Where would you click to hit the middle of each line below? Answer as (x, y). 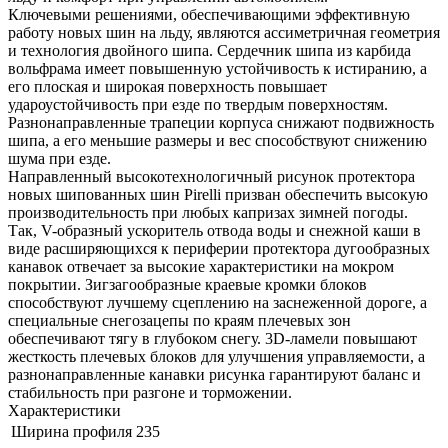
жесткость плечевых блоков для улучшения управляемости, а (216, 356)
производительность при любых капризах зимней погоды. (208, 212)
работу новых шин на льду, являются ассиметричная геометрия (224, 32)
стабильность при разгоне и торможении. (150, 392)
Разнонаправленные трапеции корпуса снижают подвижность (221, 122)
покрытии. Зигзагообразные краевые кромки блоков (187, 284)
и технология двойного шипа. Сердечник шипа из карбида (209, 50)
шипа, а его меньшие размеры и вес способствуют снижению (217, 140)
